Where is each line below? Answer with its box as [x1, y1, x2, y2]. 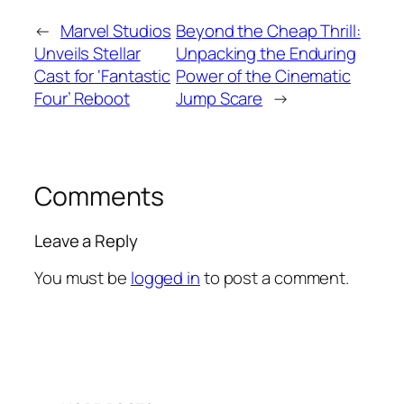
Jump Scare [176, 86, 263, 110]
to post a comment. [199, 265, 350, 289]
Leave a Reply [34, 229, 138, 253]
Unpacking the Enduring [176, 41, 356, 65]
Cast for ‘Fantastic [34, 63, 171, 87]
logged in [130, 265, 200, 289]
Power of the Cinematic [176, 63, 351, 87]
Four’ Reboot [34, 86, 130, 110]
